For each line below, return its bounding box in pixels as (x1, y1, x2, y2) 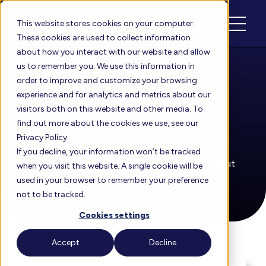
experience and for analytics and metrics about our (17, 90, 211, 100)
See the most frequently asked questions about (30, 158, 236, 169)
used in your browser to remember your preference (17, 175, 208, 185)
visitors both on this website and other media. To (17, 104, 203, 114)
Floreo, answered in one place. (68, 173, 198, 184)
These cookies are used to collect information (17, 33, 191, 43)
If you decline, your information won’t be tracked (17, 147, 201, 157)
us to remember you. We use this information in (17, 61, 195, 71)
